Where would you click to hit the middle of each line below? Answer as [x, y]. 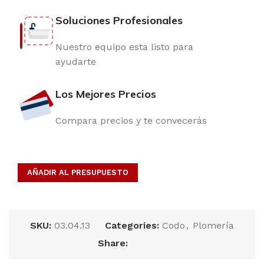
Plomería [213, 225]
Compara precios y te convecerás [131, 121]
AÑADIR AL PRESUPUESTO [78, 172]
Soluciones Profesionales [119, 20]
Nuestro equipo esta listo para [124, 47]
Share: [113, 243]
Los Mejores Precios [106, 94]
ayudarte [76, 62]
